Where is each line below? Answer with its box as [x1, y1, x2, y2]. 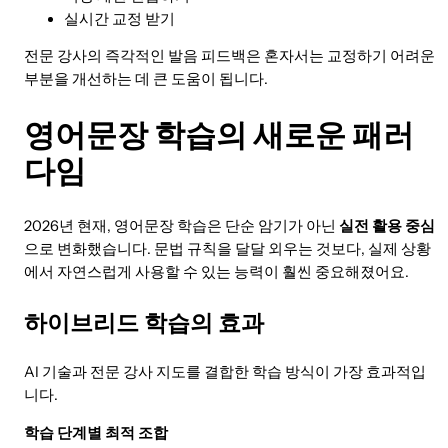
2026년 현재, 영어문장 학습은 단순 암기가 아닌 [24, 217, 339, 236]
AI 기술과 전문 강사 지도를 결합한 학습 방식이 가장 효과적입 [24, 363, 426, 382]
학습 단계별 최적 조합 [24, 423, 168, 442]
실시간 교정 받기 [64, 9, 175, 28]
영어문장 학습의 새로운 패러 [24, 116, 414, 155]
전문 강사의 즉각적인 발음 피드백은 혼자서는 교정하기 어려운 [24, 47, 435, 66]
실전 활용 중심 [339, 217, 435, 236]
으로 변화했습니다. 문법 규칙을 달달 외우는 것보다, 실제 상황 [24, 240, 431, 259]
